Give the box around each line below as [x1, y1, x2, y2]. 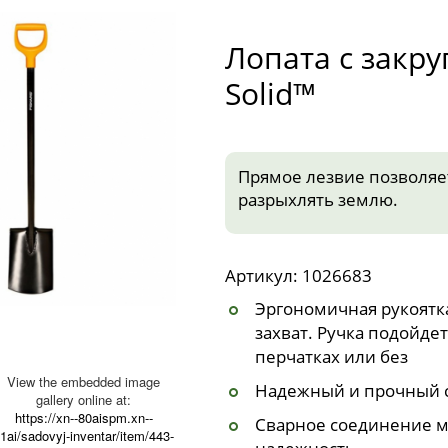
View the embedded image [7, 372, 161, 392]
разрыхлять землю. [237, 187, 398, 211]
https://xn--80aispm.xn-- [14, 408, 153, 428]
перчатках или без [254, 344, 408, 368]
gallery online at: [36, 390, 132, 410]
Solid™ [225, 73, 317, 115]
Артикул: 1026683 [225, 263, 373, 287]
